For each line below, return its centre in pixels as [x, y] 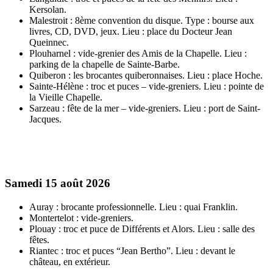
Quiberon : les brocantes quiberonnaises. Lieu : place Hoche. [146, 76]
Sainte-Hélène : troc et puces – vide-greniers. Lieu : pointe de [147, 87]
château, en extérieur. [70, 261]
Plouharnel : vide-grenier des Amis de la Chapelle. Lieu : [138, 54]
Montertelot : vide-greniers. [81, 218]
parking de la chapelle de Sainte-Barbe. [105, 65]
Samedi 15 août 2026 [58, 183]
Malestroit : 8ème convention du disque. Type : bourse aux [142, 21]
